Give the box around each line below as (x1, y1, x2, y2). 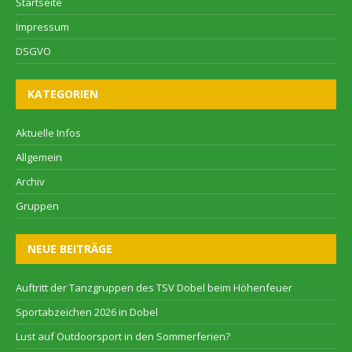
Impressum (16, 20, 69, 35)
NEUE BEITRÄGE (27, 241, 112, 257)
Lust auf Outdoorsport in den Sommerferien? (16, 329, 230, 344)
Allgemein (16, 150, 62, 165)
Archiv (16, 174, 45, 189)
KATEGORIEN (27, 86, 98, 102)
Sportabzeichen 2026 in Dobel (16, 305, 158, 320)
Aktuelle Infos (16, 126, 81, 141)
